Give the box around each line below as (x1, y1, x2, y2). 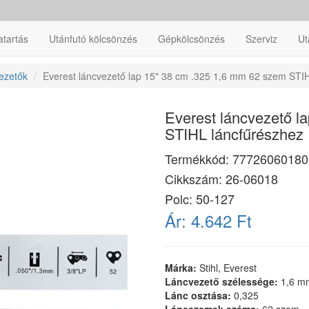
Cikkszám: (165, 170, 226, 188)
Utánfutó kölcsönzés (49, 32, 137, 46)
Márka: (165, 261, 199, 275)
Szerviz (246, 32, 277, 46)
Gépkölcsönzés (158, 32, 225, 46)
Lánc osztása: (165, 288, 234, 302)
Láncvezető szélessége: (165, 275, 281, 288)
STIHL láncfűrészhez (165, 123, 303, 144)
